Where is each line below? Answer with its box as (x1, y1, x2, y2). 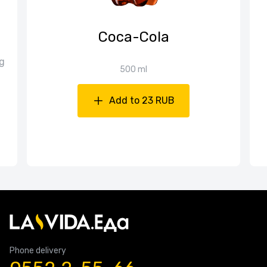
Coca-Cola (98, 29, 169, 46)
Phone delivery (10, 246, 66, 256)
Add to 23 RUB (109, 95, 175, 107)
